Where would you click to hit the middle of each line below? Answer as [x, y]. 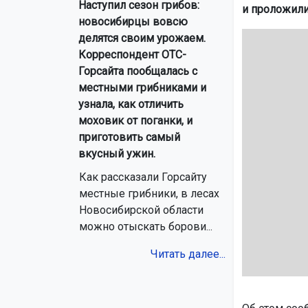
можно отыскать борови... [146, 227]
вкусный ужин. [117, 154]
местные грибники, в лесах [149, 194]
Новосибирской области [141, 210]
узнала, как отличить [131, 104]
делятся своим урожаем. [142, 38]
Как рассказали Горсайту [143, 177]
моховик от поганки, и [135, 121]
